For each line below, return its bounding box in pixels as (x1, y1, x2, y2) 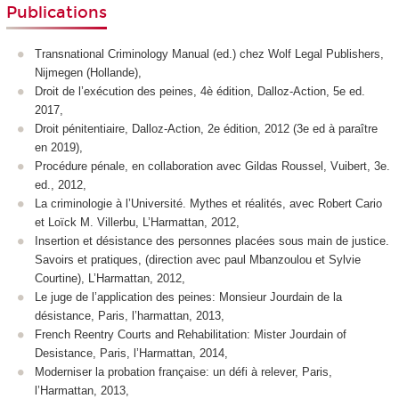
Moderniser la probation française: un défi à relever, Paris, (35, 364, 332, 379)
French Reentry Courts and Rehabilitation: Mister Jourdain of (35, 327, 346, 341)
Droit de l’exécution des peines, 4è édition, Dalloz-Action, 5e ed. (35, 84, 365, 98)
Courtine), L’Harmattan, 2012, (35, 271, 185, 285)
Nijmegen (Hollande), (35, 65, 142, 79)
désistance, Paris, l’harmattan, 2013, (35, 308, 224, 322)
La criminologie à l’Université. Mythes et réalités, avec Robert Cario (35, 196, 382, 210)
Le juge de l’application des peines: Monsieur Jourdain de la (35, 289, 342, 304)
